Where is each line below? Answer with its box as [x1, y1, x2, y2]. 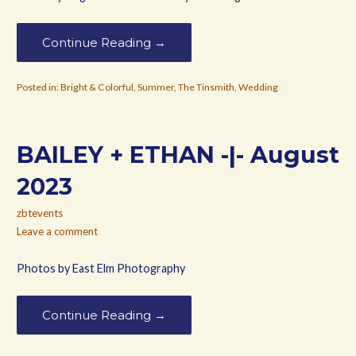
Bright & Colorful [60, 81, 133, 94]
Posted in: [16, 81, 60, 94]
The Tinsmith [177, 81, 234, 94]
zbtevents [16, 207, 63, 220]
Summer [137, 81, 174, 94]
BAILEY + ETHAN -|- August [16, 140, 339, 168]
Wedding [238, 81, 278, 94]
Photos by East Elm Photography [16, 261, 185, 275]
